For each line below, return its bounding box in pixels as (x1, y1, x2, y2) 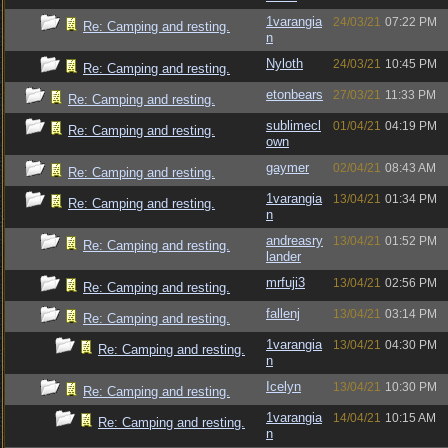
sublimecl (266, 118, 321, 133)
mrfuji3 (266, 275, 305, 290)
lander (266, 249, 301, 264)
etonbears (266, 87, 323, 102)
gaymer (266, 160, 309, 175)
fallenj (266, 306, 300, 321)
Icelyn (266, 379, 301, 394)
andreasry (266, 233, 323, 248)
